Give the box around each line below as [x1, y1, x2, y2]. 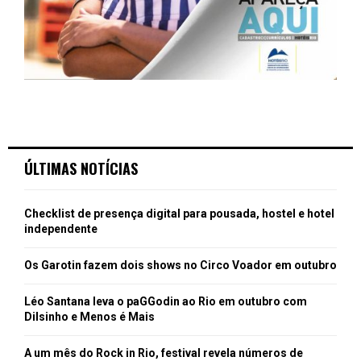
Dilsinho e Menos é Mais [24, 310, 155, 324]
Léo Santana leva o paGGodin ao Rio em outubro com [24, 295, 307, 309]
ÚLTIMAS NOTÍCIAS [24, 158, 138, 180]
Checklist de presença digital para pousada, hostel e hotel [24, 207, 334, 221]
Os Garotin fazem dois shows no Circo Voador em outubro [24, 259, 337, 272]
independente [24, 222, 98, 236]
